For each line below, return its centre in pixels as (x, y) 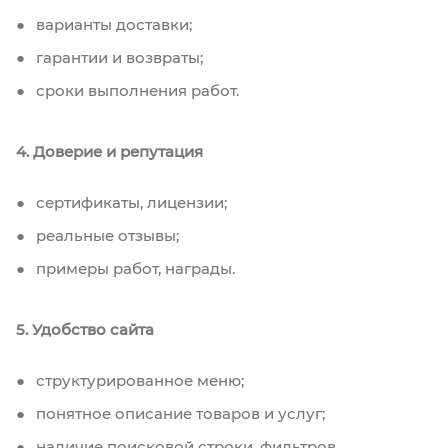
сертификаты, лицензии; (129, 202)
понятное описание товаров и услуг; (178, 413)
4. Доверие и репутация (109, 151)
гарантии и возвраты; (117, 57)
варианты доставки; (112, 24)
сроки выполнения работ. (135, 90)
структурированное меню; (138, 380)
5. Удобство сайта (85, 329)
